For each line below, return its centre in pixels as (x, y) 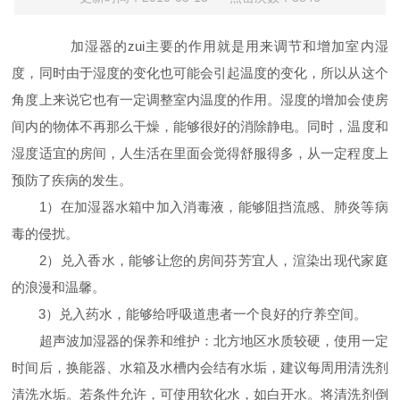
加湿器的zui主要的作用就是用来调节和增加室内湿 (213, 46)
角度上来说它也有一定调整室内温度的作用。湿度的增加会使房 (200, 100)
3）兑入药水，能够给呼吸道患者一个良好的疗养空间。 (190, 314)
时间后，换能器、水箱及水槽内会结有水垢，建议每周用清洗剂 (200, 367)
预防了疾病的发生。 (72, 180)
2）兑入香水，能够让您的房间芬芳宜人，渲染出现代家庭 (200, 260)
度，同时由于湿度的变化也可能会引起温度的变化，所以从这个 (200, 73)
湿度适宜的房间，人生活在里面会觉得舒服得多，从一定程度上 (200, 153)
